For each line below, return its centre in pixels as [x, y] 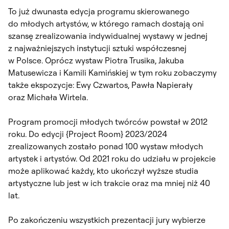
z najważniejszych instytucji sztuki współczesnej [97, 48]
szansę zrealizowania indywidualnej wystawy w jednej [108, 36]
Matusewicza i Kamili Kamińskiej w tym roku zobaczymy [112, 72]
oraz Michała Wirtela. [48, 97]
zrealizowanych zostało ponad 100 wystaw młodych [106, 146]
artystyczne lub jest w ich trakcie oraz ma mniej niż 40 [109, 183]
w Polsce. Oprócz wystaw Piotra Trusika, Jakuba [96, 60]
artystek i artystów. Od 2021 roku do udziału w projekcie [112, 158]
